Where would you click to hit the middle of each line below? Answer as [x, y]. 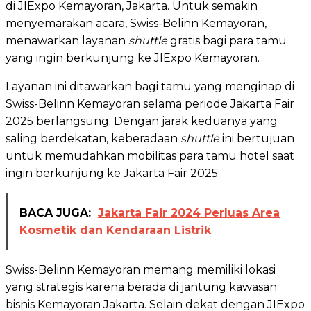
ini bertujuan [258, 138]
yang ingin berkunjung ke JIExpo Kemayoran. [134, 58]
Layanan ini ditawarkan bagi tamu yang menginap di [150, 86]
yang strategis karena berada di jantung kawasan [141, 287]
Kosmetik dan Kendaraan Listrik [115, 230]
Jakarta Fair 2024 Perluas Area [189, 212]
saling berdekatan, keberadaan [93, 138]
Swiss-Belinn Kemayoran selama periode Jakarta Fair [150, 103]
